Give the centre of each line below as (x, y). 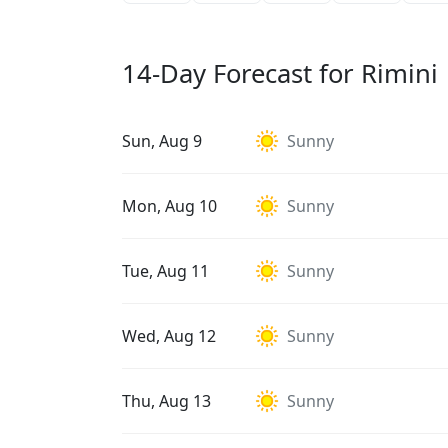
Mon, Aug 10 (169, 206)
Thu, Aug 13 (166, 401)
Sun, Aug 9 (162, 141)
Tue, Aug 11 (165, 271)
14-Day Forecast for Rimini (280, 73)
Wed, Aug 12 (169, 336)
